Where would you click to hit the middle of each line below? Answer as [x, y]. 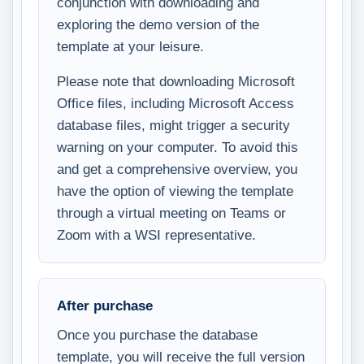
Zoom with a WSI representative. [156, 235]
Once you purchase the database [157, 335]
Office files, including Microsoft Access [175, 104]
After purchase [105, 306]
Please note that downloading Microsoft [176, 82]
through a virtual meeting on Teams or [171, 213]
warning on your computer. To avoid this [178, 147]
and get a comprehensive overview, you [177, 169]
